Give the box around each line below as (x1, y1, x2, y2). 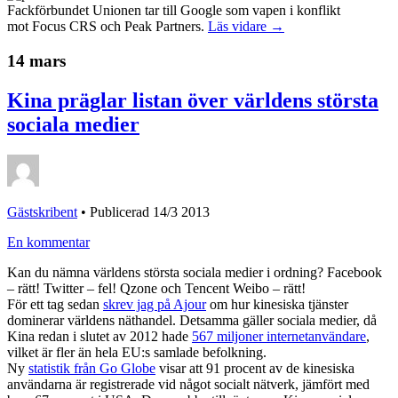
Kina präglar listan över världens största (7, 88, 378, 112)
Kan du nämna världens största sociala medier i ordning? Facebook (7, 264, 382, 280)
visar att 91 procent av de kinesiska (155, 360, 354, 376)
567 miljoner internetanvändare (192, 328, 366, 344)
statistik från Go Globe (28, 360, 155, 376)
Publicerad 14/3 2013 (90, 203, 210, 219)
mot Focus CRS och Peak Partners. (7, 19, 208, 35)
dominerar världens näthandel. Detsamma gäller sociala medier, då (7, 312, 377, 328)
